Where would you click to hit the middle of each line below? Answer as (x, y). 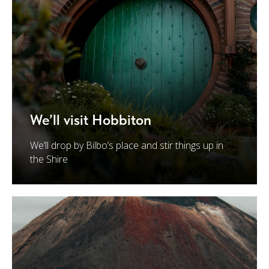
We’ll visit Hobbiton (91, 120)
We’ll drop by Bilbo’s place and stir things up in (127, 145)
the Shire (49, 159)
